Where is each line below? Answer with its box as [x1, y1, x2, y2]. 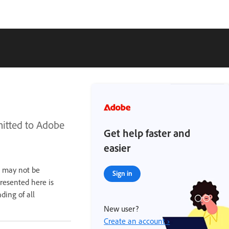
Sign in [112, 169, 132, 177]
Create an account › [104, 216, 170, 226]
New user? [104, 203, 139, 214]
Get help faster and [104, 126, 191, 140]
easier [104, 141, 131, 154]
